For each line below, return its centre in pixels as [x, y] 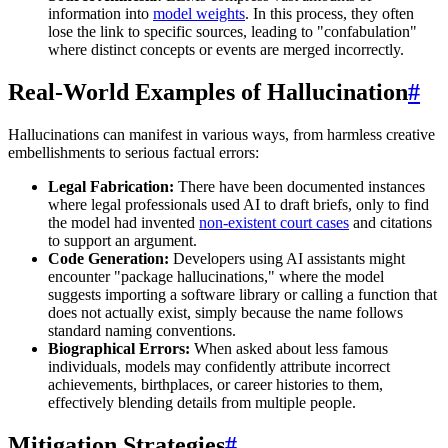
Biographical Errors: [119, 348]
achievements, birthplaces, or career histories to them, [215, 384]
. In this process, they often [329, 13]
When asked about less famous [289, 348]
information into [100, 13]
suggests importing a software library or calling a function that [242, 294]
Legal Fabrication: [111, 186]
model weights [199, 13]
